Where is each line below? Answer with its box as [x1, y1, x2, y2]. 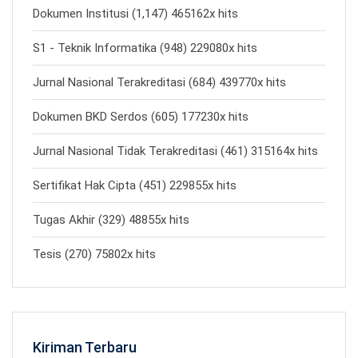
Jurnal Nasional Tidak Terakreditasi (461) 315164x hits [33, 144, 318, 158]
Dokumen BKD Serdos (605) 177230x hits [33, 109, 249, 124]
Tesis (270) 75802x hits [33, 247, 156, 261]
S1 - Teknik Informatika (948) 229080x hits [33, 41, 257, 55]
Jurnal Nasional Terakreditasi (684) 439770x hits [33, 75, 286, 89]
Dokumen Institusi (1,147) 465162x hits [33, 6, 238, 21]
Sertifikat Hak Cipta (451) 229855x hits [33, 178, 237, 193]
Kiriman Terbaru [33, 339, 137, 356]
